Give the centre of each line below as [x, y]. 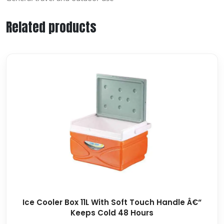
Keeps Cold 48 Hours [112, 212]
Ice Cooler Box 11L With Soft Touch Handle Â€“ [112, 202]
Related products [51, 27]
